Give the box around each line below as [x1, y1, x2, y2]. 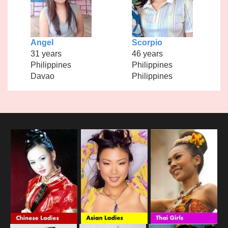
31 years [30, 49, 62, 58]
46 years [131, 49, 163, 58]
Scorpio [131, 38, 162, 47]
